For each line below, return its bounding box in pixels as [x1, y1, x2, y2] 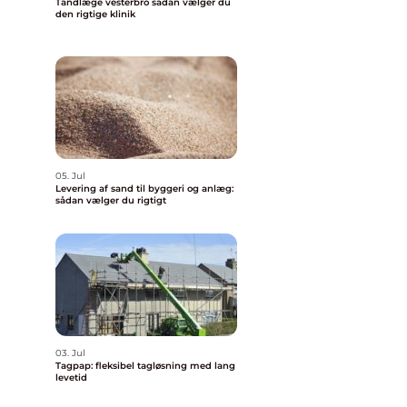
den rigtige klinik [55, 8, 135, 20]
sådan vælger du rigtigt [55, 194, 166, 206]
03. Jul [55, 347, 85, 359]
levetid [55, 372, 87, 383]
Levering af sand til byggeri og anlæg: [55, 183, 233, 194]
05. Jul [55, 170, 85, 182]
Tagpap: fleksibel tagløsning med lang [55, 360, 235, 372]
